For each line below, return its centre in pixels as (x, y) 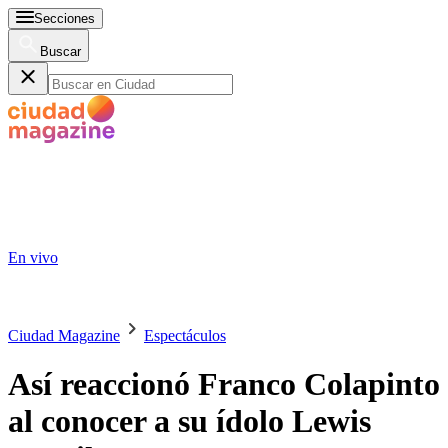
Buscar (60, 51)
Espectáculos (185, 335)
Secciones (64, 18)
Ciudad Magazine (64, 335)
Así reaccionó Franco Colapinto (224, 384)
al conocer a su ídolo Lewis (189, 421)
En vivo (33, 257)
